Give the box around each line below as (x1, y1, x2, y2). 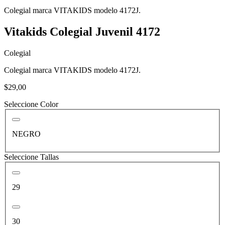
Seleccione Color (4, 99, 58, 108)
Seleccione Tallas (4, 153, 59, 162)
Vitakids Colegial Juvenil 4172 (4, 25, 160, 38)
